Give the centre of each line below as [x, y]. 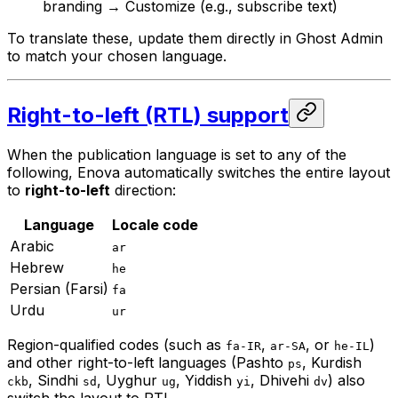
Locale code [155, 224]
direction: [143, 190]
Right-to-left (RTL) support [148, 115]
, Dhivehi [282, 380]
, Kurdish [332, 362]
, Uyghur [129, 380]
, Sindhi [56, 380]
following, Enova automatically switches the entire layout [199, 172]
